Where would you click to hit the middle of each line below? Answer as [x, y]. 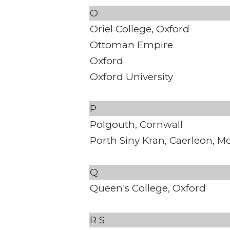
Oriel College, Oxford [140, 29]
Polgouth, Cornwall [136, 125]
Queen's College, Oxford [148, 188]
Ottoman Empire [131, 45]
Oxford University [131, 77]
